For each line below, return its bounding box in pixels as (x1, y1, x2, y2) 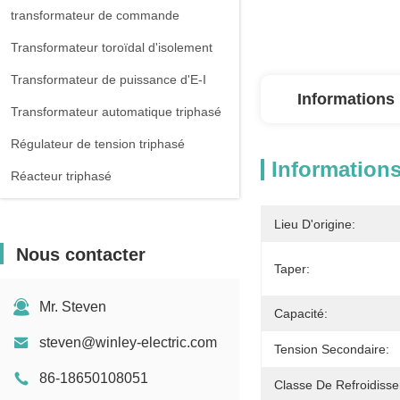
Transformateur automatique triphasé (11, 104, 221, 119)
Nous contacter (16, 245, 146, 264)
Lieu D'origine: (274, 217, 355, 231)
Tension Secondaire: (274, 342, 389, 356)
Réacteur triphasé (11, 169, 112, 183)
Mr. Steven (39, 299, 106, 314)
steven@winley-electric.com (39, 335, 217, 350)
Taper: (274, 262, 310, 276)
